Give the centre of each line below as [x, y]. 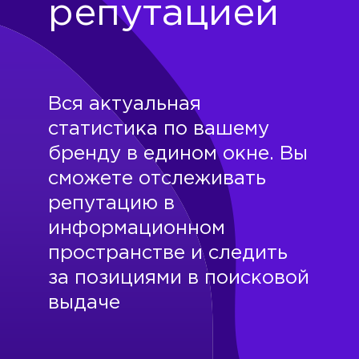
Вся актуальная [125, 104]
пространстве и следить [168, 253]
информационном [137, 228]
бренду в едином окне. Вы [178, 154]
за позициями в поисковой [179, 278]
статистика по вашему [159, 129]
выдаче [84, 303]
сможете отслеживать [157, 179]
